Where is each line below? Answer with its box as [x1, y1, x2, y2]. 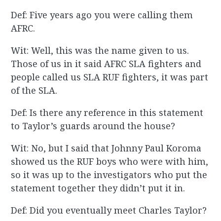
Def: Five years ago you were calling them [11, 9, 193, 21]
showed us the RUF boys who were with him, [11, 155, 209, 168]
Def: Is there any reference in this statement [11, 107, 204, 119]
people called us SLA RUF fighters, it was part [11, 71, 209, 83]
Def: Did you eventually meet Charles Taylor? [11, 204, 207, 217]
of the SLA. [11, 84, 58, 97]
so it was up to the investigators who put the [11, 169, 208, 181]
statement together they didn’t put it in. [11, 182, 185, 194]
